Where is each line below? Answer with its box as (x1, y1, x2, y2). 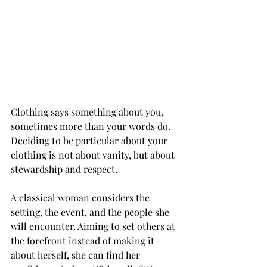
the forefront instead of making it (11, 234, 157, 247)
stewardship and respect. (11, 163, 117, 176)
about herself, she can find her (11, 249, 142, 262)
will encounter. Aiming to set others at (11, 220, 178, 233)
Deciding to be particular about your (11, 134, 170, 147)
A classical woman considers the (11, 191, 152, 204)
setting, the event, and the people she (11, 206, 172, 219)
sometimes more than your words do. (11, 120, 173, 133)
